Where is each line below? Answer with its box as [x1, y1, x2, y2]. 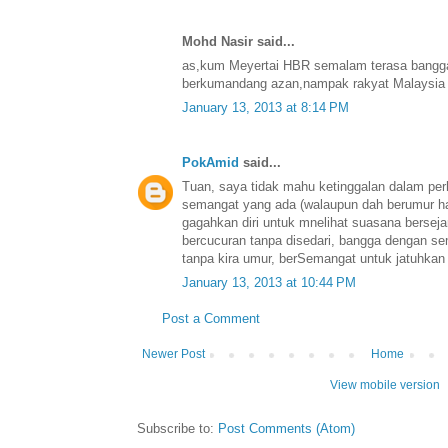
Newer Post [142, 347, 205, 362]
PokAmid [182, 155, 239, 171]
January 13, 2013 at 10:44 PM [182, 275, 356, 291]
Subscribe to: [137, 421, 218, 437]
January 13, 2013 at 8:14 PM [182, 100, 349, 116]
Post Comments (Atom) [218, 421, 355, 437]
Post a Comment [162, 311, 260, 327]
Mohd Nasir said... [182, 34, 295, 50]
